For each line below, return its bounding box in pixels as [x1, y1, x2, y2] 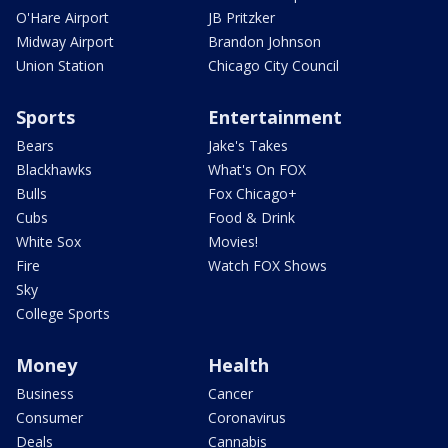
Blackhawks [16, 159, 92, 179]
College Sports [16, 303, 110, 323]
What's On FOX [208, 159, 306, 179]
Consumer [16, 407, 83, 427]
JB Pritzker [208, 7, 275, 27]
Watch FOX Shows [208, 255, 327, 275]
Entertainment [208, 104, 342, 129]
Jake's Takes [208, 135, 288, 155]
